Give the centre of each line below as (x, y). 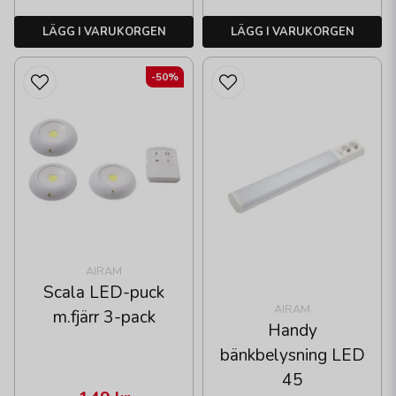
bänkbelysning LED (292, 355)
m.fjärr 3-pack (104, 318)
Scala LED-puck (104, 293)
